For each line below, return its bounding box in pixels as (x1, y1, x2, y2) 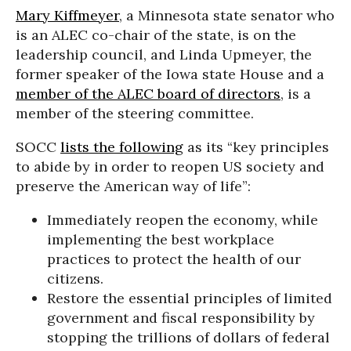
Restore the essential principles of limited (47, 289, 332, 307)
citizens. (47, 270, 103, 288)
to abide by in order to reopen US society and (16, 157, 324, 175)
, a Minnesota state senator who (119, 6, 335, 24)
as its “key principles (183, 138, 329, 156)
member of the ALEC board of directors (16, 85, 280, 103)
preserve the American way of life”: (16, 177, 251, 195)
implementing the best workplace (47, 230, 274, 248)
